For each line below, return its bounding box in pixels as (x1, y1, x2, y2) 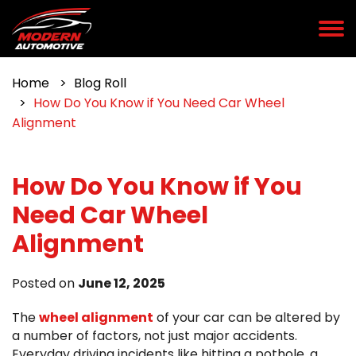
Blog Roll (74, 74, 126, 92)
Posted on (12, 274, 78, 292)
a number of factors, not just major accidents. (12, 327, 297, 345)
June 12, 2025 (78, 274, 165, 292)
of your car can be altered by (153, 308, 340, 327)
